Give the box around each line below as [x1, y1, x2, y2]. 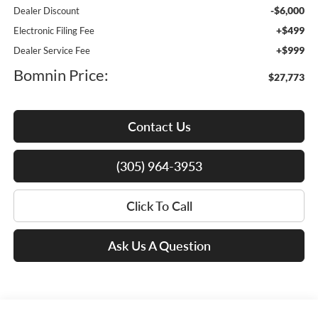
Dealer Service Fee [13, 45, 90, 57]
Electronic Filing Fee [13, 25, 94, 37]
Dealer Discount [13, 5, 79, 17]
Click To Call [126, 198, 192, 214]
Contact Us [127, 119, 191, 135]
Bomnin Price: [13, 65, 109, 85]
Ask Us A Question [107, 238, 211, 254]
